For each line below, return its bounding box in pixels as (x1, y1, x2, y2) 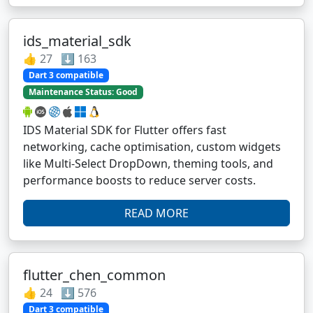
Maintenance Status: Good (28, 86, 138, 99)
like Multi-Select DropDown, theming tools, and (23, 156, 273, 172)
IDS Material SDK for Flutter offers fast (23, 122, 226, 138)
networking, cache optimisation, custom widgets (23, 139, 281, 155)
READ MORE (124, 205, 189, 221)
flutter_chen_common (23, 265, 166, 285)
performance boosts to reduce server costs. (23, 173, 256, 189)
